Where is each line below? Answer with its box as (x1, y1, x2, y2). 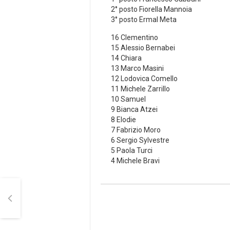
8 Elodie (111, 116, 136, 124)
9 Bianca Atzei (111, 105, 158, 114)
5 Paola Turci (111, 146, 152, 155)
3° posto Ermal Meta (111, 15, 177, 24)
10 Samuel (111, 95, 146, 104)
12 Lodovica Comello (111, 74, 178, 83)
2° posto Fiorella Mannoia (111, 5, 192, 14)
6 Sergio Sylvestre (111, 136, 169, 145)
